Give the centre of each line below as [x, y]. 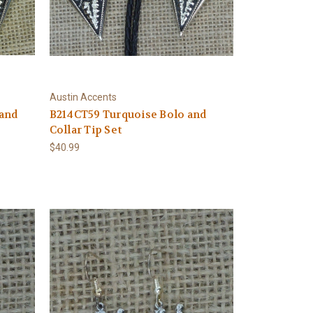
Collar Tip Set [86, 130]
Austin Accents [83, 97]
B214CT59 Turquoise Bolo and [128, 114]
